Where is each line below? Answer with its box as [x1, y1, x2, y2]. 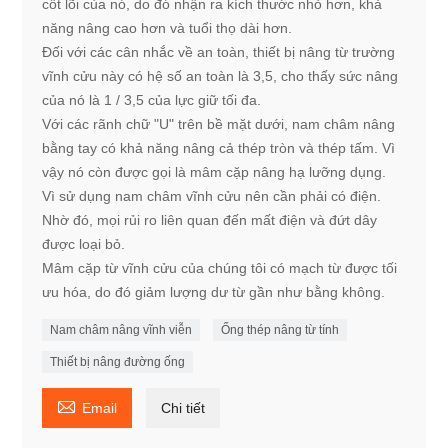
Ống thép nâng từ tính [221, 322, 340, 337]
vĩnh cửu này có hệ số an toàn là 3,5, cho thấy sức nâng [42, 67, 399, 84]
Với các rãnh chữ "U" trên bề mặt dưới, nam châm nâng [42, 115, 396, 132]
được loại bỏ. [42, 235, 126, 252]
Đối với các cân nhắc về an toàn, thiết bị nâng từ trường [42, 43, 396, 60]
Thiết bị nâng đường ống [50, 354, 186, 369]
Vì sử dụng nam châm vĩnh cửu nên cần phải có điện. [42, 187, 382, 204]
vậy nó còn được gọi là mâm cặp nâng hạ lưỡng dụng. [42, 163, 387, 180]
